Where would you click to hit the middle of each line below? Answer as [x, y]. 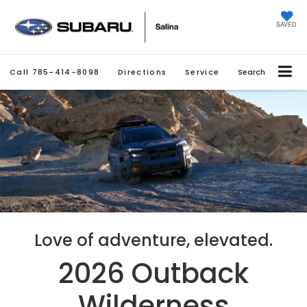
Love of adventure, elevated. [153, 240]
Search [252, 72]
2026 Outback [153, 273]
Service [202, 72]
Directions [143, 72]
